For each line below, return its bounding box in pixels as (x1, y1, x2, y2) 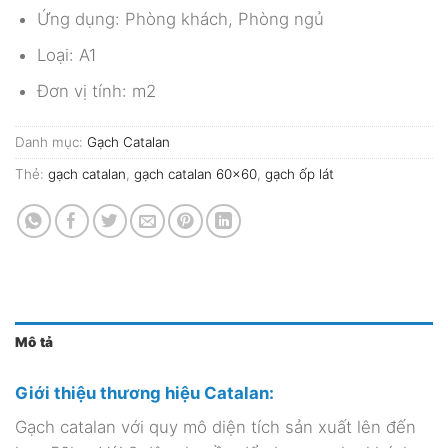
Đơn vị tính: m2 (36, 81, 156, 102)
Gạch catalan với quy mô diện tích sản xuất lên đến (15, 417, 416, 438)
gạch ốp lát (265, 166, 334, 183)
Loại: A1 (36, 45, 96, 66)
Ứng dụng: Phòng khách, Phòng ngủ (36, 9, 324, 30)
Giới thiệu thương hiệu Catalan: (15, 382, 274, 403)
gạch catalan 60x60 (134, 166, 257, 183)
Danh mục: (15, 134, 87, 151)
